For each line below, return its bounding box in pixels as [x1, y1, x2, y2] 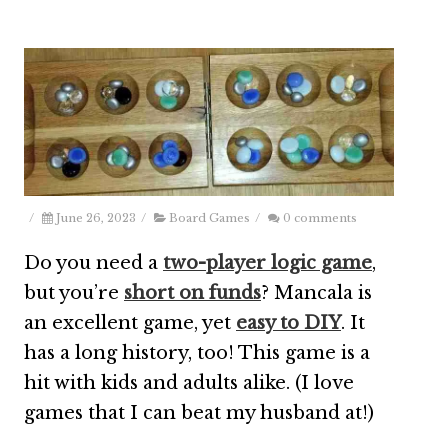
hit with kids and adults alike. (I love [24, 371, 354, 394]
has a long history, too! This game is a [24, 341, 370, 364]
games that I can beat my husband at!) [24, 401, 374, 424]
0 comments [283, 210, 357, 225]
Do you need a [24, 251, 163, 274]
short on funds [124, 281, 261, 304]
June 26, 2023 [56, 210, 136, 225]
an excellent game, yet [24, 311, 236, 334]
